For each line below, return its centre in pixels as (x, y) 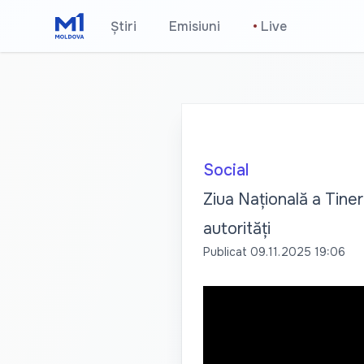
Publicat (225, 252)
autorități (236, 229)
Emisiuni (195, 26)
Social (225, 170)
